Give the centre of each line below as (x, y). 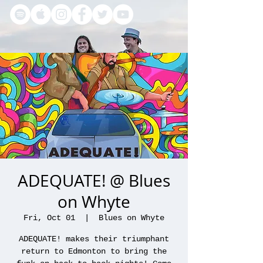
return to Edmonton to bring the (94, 251)
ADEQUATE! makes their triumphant (94, 239)
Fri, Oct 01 (49, 218)
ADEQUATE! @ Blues (94, 181)
